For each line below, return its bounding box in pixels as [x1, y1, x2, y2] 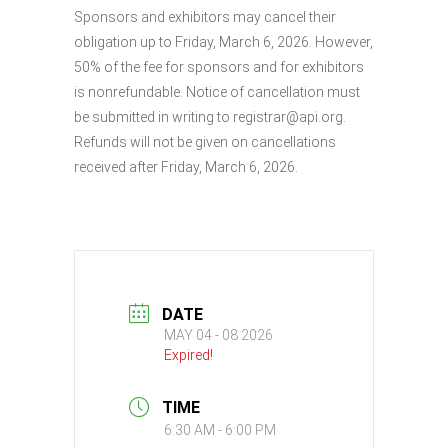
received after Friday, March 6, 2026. [74, 158, 298, 175]
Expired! [164, 346, 213, 363]
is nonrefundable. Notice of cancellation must [74, 83, 360, 100]
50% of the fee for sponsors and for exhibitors [74, 58, 364, 75]
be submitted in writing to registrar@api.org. [74, 108, 346, 125]
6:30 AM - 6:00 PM [164, 422, 276, 439]
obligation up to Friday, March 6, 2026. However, [74, 33, 373, 50]
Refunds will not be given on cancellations [74, 133, 336, 150]
